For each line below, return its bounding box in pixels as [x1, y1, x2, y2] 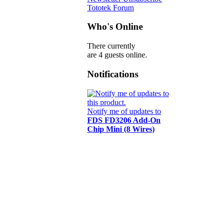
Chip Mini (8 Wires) [87, 124, 155, 133]
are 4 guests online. [87, 51, 147, 59]
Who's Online [87, 21, 143, 32]
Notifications [87, 68, 138, 79]
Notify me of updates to [87, 107, 161, 115]
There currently [87, 42, 135, 51]
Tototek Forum [87, 3, 134, 12]
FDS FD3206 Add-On [87, 115, 161, 124]
